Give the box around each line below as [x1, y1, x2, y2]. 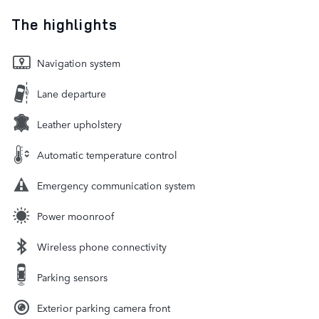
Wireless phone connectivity [37, 239, 167, 254]
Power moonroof [37, 209, 114, 224]
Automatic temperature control [37, 147, 177, 162]
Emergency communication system [37, 178, 195, 193]
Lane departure [37, 86, 106, 101]
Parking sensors [37, 270, 108, 285]
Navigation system [37, 56, 120, 70]
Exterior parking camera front [37, 300, 170, 315]
